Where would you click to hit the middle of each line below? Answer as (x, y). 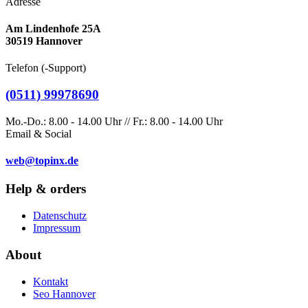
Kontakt (51, 281)
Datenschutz (60, 216)
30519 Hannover (44, 41)
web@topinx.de (42, 161)
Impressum (57, 228)
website (49, 34)
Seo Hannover (64, 294)
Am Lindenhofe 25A (53, 29)
